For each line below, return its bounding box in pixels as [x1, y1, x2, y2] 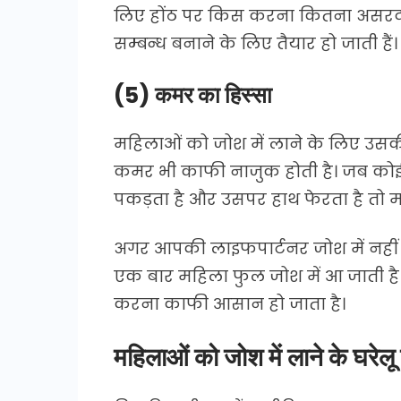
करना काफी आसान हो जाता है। [114, 292, 346, 315]
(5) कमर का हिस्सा [114, 79, 272, 111]
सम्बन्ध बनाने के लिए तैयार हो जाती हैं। [114, 31, 397, 55]
